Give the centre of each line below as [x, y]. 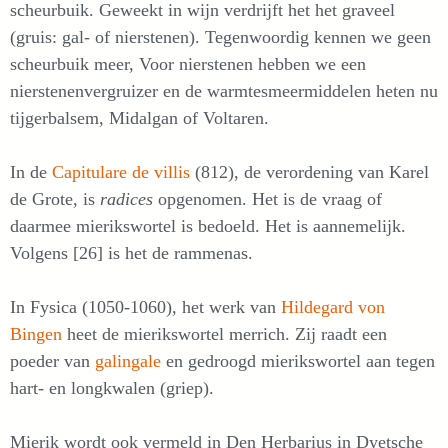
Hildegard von [333, 306]
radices [129, 198]
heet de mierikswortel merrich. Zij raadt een [224, 333]
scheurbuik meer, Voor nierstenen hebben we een [188, 63]
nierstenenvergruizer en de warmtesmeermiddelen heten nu [224, 90]
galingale [130, 360]
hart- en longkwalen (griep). [112, 387]
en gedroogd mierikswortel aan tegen [300, 360]
